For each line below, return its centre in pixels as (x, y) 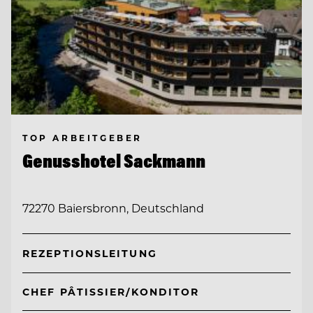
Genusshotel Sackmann (114, 161)
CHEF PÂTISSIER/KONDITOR (111, 291)
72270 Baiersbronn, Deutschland (113, 208)
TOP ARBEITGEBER (82, 138)
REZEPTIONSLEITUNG (90, 254)
